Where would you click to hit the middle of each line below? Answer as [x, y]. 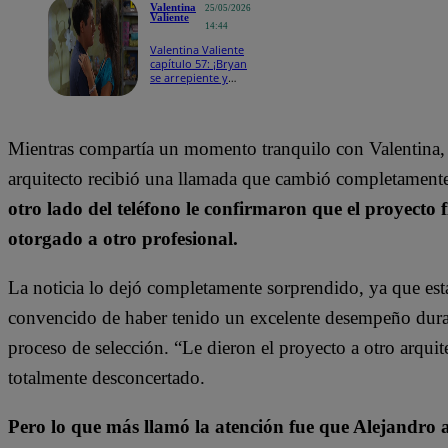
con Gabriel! [181, 119]
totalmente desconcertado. [106, 377]
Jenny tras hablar [194, 105]
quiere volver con [196, 91]
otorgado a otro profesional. [123, 238]
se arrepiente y [189, 77]
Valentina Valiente [197, 49]
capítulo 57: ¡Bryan [198, 63]
